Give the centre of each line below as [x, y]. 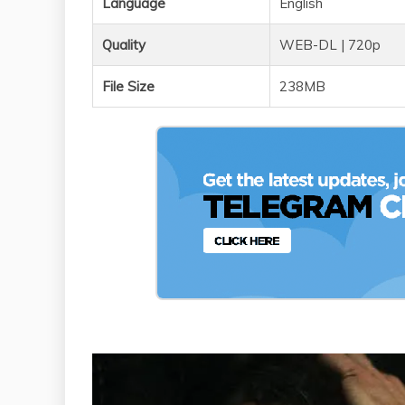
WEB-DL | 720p [330, 44]
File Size [128, 86]
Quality [124, 44]
